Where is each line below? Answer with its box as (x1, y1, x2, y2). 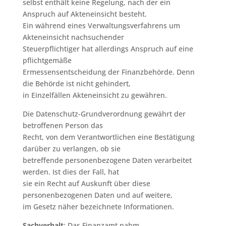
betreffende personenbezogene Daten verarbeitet (22, 155, 192, 165)
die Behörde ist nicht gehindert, (22, 78, 131, 88)
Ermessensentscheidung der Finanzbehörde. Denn (22, 67, 195, 77)
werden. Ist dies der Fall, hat (22, 166, 119, 177)
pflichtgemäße (22, 55, 72, 65)
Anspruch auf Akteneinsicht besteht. (22, 9, 147, 19)
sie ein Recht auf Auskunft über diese (22, 178, 150, 188)
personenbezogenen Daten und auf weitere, (22, 190, 173, 200)
